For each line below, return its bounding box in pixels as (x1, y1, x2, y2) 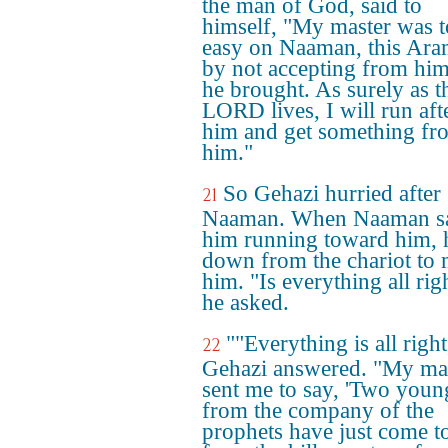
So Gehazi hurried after (223, 181, 441, 206)
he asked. (202, 290, 289, 315)
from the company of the (202, 398, 434, 423)
